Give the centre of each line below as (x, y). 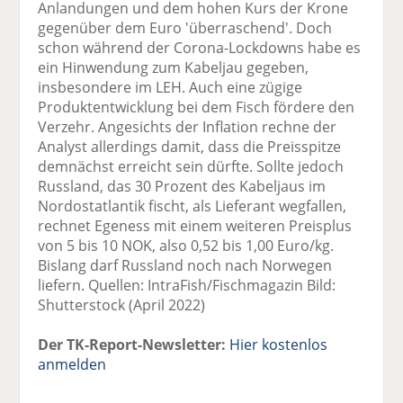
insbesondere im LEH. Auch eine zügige (170, 87)
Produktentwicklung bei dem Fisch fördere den (197, 107)
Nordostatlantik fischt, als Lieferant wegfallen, (193, 206)
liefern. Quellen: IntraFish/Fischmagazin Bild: (187, 285)
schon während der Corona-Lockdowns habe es (200, 47)
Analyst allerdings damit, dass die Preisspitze (190, 146)
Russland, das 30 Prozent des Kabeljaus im (182, 186)
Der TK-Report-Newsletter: (132, 344)
